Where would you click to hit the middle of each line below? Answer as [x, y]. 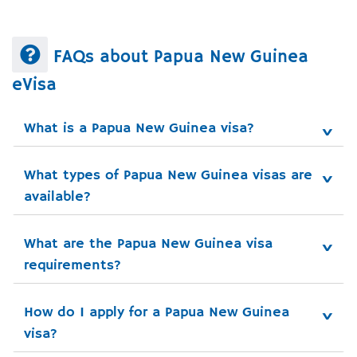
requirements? [73, 266]
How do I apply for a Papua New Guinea [157, 313]
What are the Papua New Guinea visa [148, 244]
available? [57, 197]
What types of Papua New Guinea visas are [168, 176]
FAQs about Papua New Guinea [178, 58]
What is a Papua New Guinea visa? [139, 129]
